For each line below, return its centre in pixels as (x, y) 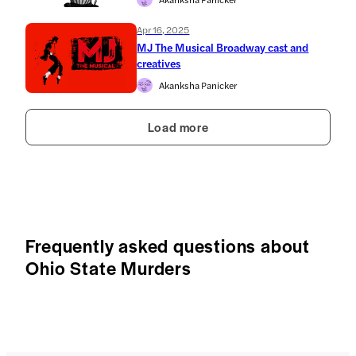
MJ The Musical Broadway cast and (223, 46)
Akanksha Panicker (197, 85)
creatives (159, 62)
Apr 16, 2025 (163, 29)
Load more (178, 126)
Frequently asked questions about (168, 245)
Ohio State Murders (108, 267)
